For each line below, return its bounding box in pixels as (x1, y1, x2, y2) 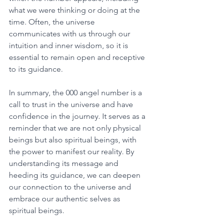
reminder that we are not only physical (9, 123, 143, 133)
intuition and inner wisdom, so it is (9, 40, 130, 50)
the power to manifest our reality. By (9, 146, 136, 156)
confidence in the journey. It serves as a (9, 111, 147, 121)
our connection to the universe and (9, 182, 133, 192)
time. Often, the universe (9, 17, 97, 27)
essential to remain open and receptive (9, 52, 147, 62)
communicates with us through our (9, 28, 132, 38)
